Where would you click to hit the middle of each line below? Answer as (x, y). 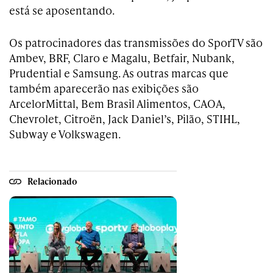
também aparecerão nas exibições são (104, 88)
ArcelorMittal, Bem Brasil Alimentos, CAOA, (117, 103)
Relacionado (52, 182)
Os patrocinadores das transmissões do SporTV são (136, 42)
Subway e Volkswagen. (65, 133)
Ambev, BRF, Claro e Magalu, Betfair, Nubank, (122, 57)
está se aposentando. (62, 10)
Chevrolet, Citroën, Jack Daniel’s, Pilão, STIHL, (125, 118)
